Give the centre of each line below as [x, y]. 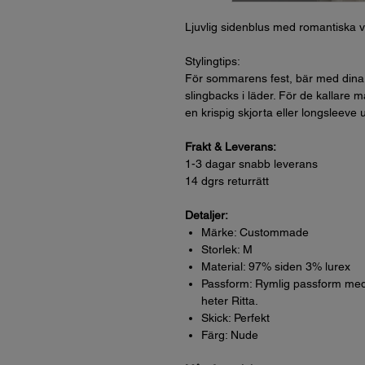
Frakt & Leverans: [231, 147]
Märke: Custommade [255, 232]
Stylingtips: [213, 61]
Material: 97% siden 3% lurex [276, 266]
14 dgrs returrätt [227, 181]
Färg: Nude [230, 335]
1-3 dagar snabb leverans [251, 164]
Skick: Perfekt [235, 318]
